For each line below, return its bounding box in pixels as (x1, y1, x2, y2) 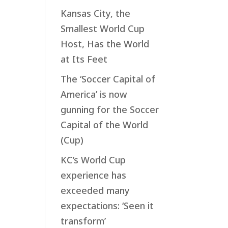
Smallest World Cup (61, 22, 145, 35)
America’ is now (61, 88, 128, 100)
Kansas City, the (61, 7, 131, 19)
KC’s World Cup (61, 153, 126, 166)
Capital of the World (61, 118, 149, 131)
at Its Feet (61, 52, 108, 65)
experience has (61, 168, 127, 181)
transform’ (61, 214, 106, 227)
